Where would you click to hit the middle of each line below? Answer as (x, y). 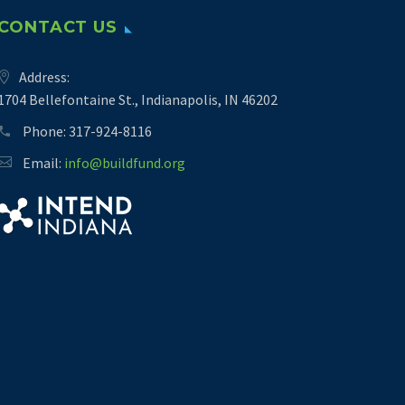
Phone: (46, 132)
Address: (44, 77)
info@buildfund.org (125, 163)
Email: (43, 163)
